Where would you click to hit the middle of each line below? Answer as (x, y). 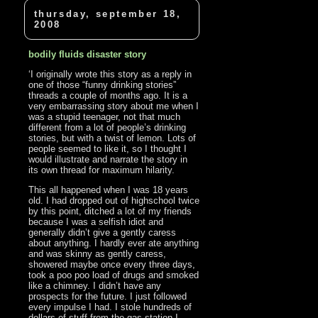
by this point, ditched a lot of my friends (110, 212)
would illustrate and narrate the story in (108, 160)
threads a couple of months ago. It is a (108, 96)
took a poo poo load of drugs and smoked (114, 275)
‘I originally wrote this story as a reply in (110, 75)
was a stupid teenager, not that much (105, 117)
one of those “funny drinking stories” (103, 85)
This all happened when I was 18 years (109, 190)
